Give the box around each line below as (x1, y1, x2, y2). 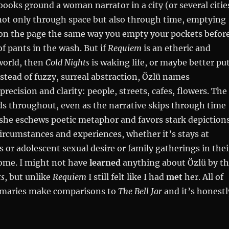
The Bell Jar (118, 186, 162, 196)
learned (89, 157, 121, 168)
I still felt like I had (86, 171, 166, 182)
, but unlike (4, 171, 53, 182)
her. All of (182, 171, 223, 182)
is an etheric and (143, 42, 211, 53)
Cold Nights (45, 57, 89, 67)
